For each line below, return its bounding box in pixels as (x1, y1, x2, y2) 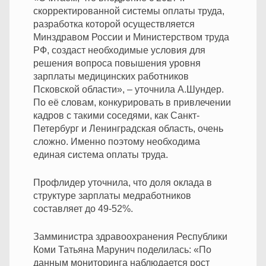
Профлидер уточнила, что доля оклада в (33, 177, 212, 188)
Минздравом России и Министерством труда (33, 31, 229, 42)
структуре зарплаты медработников (33, 190, 191, 201)
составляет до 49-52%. (33, 203, 133, 214)
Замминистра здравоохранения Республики (33, 231, 227, 242)
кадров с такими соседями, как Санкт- (33, 110, 199, 121)
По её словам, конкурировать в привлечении (33, 97, 231, 107)
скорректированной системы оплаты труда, (33, 5, 224, 16)
